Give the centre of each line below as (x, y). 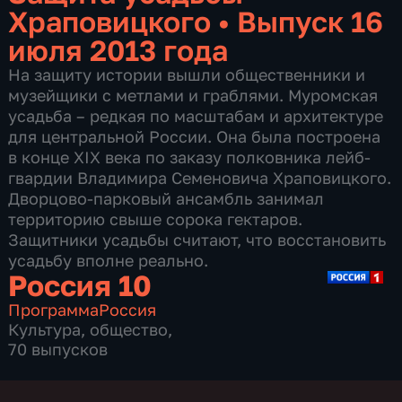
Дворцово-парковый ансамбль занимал (166, 198)
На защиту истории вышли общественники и (187, 74)
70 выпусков (58, 349)
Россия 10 (80, 284)
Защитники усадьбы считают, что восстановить (197, 239)
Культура (45, 329)
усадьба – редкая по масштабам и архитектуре (196, 115)
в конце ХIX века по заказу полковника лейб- (190, 157)
